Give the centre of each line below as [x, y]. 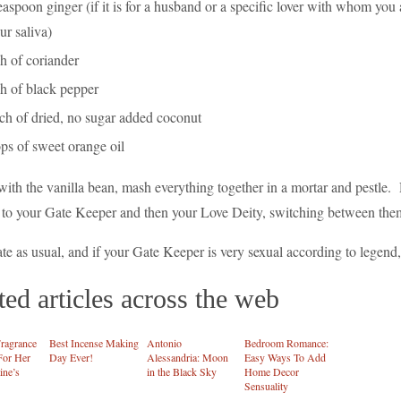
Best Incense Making [94, 342]
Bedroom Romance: [286, 342]
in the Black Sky [182, 371]
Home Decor [272, 371]
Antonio [164, 342]
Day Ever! [71, 357]
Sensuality [266, 385]
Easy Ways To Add [285, 357]
